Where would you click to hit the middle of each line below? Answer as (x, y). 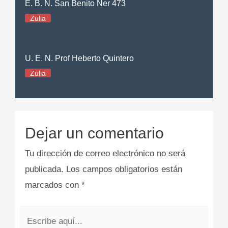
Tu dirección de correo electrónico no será (105, 154)
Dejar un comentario (95, 133)
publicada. (45, 169)
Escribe (34, 213)
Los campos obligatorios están (124, 169)
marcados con (53, 185)
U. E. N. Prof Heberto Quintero (80, 58)
